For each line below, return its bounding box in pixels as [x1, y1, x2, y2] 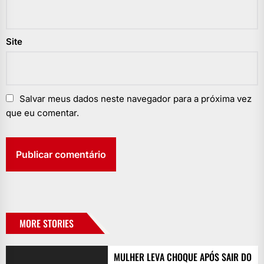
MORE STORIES [19, 216, 74, 230]
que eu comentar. [6, 107, 79, 118]
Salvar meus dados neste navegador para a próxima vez [19, 93, 252, 104]
